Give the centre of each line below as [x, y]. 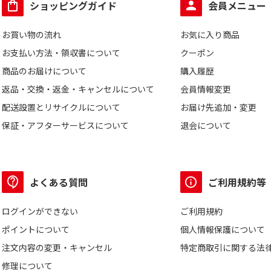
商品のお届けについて [44, 71]
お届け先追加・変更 [219, 107]
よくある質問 [59, 182]
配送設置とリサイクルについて [61, 107]
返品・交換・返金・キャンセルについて [78, 89]
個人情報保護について [223, 229]
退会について [206, 125]
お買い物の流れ [31, 34]
